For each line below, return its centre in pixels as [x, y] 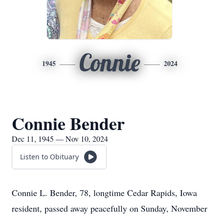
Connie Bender [68, 123]
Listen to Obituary [49, 157]
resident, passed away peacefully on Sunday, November [109, 208]
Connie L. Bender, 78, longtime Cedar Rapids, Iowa [104, 193]
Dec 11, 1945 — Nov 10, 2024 [60, 139]
